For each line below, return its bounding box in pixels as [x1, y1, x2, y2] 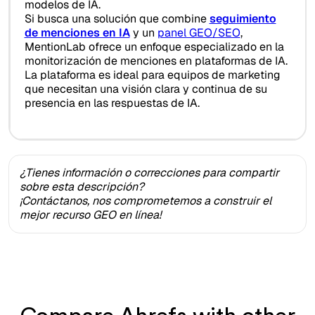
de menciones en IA [24, 25, 130, 41]
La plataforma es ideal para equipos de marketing [24, 67, 281, 83]
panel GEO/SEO [157, 25, 240, 41]
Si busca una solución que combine [24, 11, 210, 27]
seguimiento [209, 11, 276, 27]
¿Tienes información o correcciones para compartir [20, 165, 279, 180]
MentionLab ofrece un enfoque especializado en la [24, 39, 284, 55]
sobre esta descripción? [20, 179, 144, 194]
